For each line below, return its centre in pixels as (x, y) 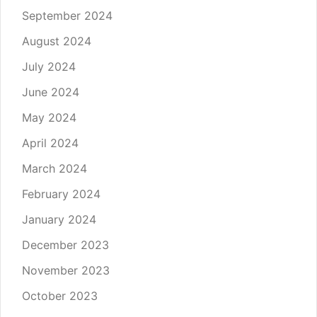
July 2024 (49, 66)
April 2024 (50, 143)
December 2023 (65, 244)
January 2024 (59, 219)
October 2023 (60, 295)
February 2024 (61, 194)
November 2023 (66, 270)
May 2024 (49, 117)
